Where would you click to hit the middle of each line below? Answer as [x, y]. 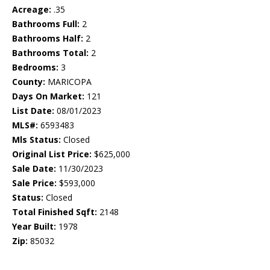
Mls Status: [36, 140]
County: [29, 82]
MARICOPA [68, 82]
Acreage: [32, 10]
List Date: [33, 111]
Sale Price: [34, 183]
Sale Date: [34, 169]
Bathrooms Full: [46, 24]
